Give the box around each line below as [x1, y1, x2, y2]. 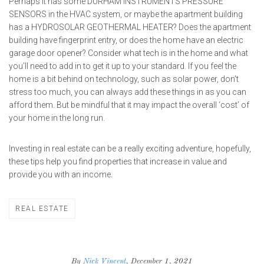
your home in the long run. [9, 113, 105, 123]
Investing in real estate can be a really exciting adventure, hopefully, [9, 144, 251, 153]
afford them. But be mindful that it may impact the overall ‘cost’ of [9, 100, 249, 110]
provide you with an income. [9, 170, 114, 179]
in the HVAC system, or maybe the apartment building [47, 9, 243, 19]
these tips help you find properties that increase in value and [9, 157, 227, 166]
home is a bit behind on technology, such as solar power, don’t [9, 74, 239, 84]
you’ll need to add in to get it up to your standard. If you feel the [9, 61, 236, 71]
